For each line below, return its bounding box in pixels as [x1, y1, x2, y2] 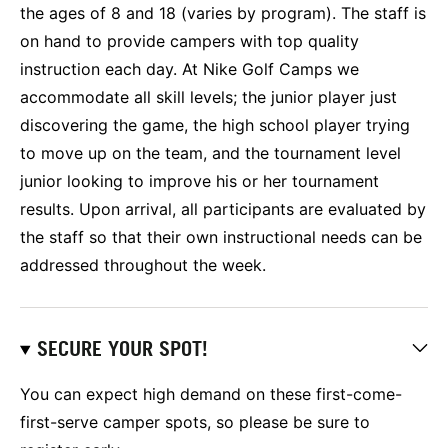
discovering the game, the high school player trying [20, 114, 410, 135]
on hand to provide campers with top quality [20, 30, 359, 51]
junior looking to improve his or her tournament [20, 170, 379, 191]
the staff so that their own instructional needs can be [20, 226, 422, 247]
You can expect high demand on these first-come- [20, 383, 402, 404]
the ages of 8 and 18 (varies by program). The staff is [20, 2, 426, 23]
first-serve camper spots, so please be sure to [20, 411, 370, 432]
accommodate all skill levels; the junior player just [20, 86, 397, 107]
